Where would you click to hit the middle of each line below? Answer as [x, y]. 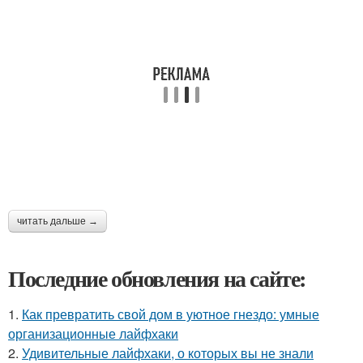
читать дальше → [58, 221]
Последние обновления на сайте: [157, 278]
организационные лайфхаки [93, 333]
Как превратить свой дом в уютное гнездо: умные [171, 314]
